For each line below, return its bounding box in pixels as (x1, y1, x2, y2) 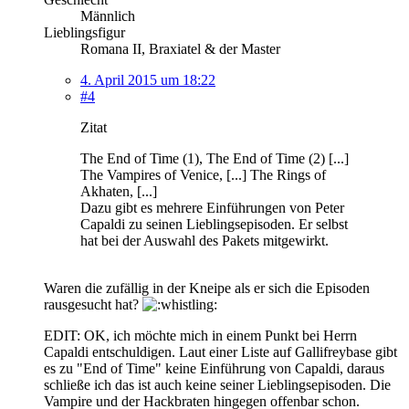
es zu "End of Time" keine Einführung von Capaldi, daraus (44, 360, 384, 376)
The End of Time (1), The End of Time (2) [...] (80, 150, 349, 166)
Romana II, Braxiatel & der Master (80, 40, 280, 57)
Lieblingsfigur (44, 24, 125, 40)
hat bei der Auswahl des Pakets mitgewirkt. (80, 232, 329, 248)
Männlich (80, 7, 135, 24)
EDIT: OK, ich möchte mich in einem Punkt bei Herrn (44, 327, 357, 343)
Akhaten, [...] (80, 183, 157, 199)
